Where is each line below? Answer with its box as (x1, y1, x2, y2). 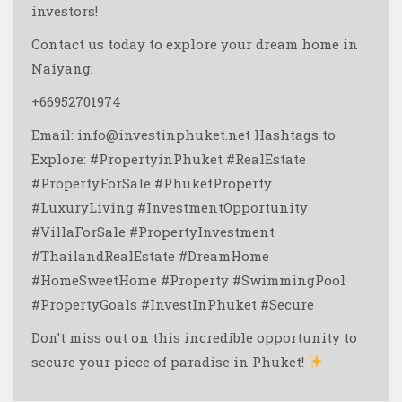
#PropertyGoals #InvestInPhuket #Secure (31, 294, 314, 313)
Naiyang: (31, 58, 93, 77)
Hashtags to (254, 125, 336, 144)
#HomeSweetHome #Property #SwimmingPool (31, 270, 345, 289)
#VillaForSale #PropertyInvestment (31, 222, 275, 240)
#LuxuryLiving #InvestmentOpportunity (31, 197, 308, 216)
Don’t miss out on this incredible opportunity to (31, 328, 357, 346)
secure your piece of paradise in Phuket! (31, 352, 308, 371)
